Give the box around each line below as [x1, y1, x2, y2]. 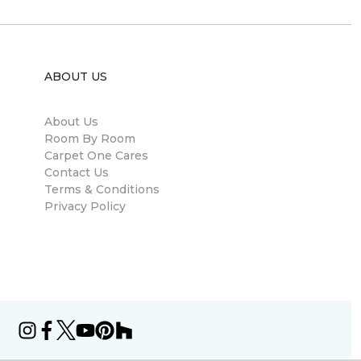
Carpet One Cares [44, 148, 148, 163]
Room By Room [44, 131, 135, 146]
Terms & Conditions [44, 182, 160, 197]
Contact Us [44, 165, 109, 180]
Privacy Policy [44, 199, 126, 214]
